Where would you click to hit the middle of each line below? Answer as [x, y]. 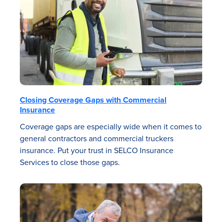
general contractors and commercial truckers [97, 138]
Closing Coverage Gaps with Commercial [93, 100]
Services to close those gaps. [70, 162]
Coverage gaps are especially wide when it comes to [111, 126]
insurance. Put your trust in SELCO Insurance [97, 150]
